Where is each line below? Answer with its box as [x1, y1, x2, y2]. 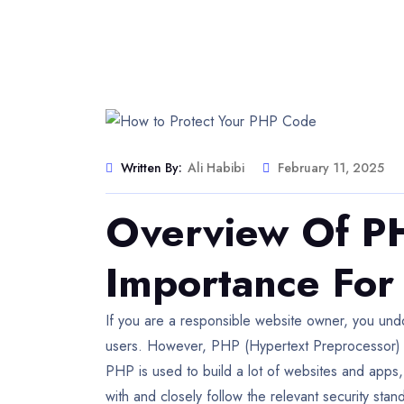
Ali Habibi [188, 159, 244, 178]
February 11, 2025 [278, 159, 384, 178]
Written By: [121, 159, 182, 178]
